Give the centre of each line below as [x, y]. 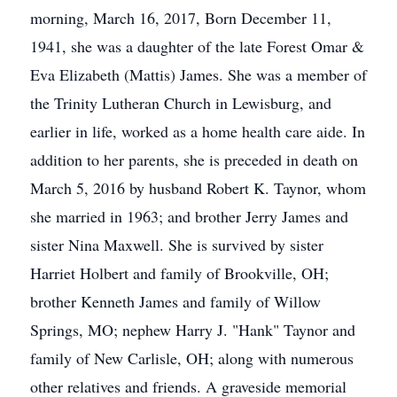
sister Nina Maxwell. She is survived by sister [177, 245]
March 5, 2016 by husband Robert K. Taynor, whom [198, 188]
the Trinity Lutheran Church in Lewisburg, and [181, 103]
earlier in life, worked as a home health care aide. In [198, 131]
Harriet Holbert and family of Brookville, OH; [179, 273]
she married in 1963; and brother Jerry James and [189, 216]
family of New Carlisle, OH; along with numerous [192, 358]
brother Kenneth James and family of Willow [175, 301]
